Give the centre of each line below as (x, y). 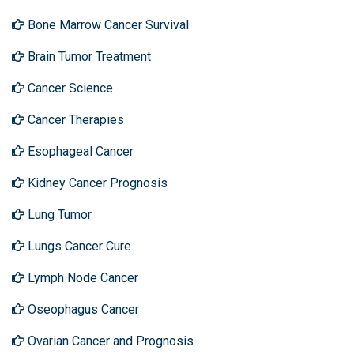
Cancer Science (69, 88)
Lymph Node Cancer (81, 278)
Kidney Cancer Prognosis (96, 183)
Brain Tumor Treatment (88, 56)
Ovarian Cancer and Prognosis (109, 341)
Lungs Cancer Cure (78, 246)
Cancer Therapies (74, 120)
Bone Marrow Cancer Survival (107, 25)
